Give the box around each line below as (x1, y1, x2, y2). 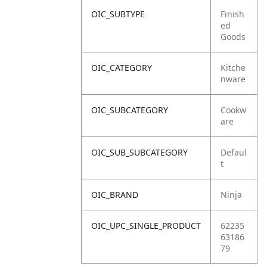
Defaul (221, 147, 247, 158)
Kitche (221, 62, 246, 73)
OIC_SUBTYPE (91, 8, 145, 20)
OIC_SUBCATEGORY (91, 104, 168, 116)
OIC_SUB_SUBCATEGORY (91, 147, 188, 158)
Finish (221, 8, 244, 20)
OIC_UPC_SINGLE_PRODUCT (91, 220, 201, 231)
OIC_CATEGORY (91, 62, 152, 73)
